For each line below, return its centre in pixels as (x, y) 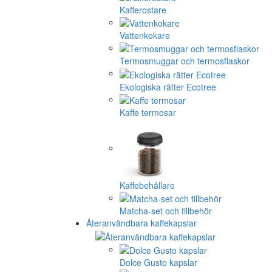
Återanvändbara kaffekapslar (141, 223)
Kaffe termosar (148, 113)
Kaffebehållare (147, 185)
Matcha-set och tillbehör (166, 211)
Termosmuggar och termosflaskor (185, 61)
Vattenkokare (145, 36)
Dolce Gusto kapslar (158, 263)
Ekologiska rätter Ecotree (168, 87)
